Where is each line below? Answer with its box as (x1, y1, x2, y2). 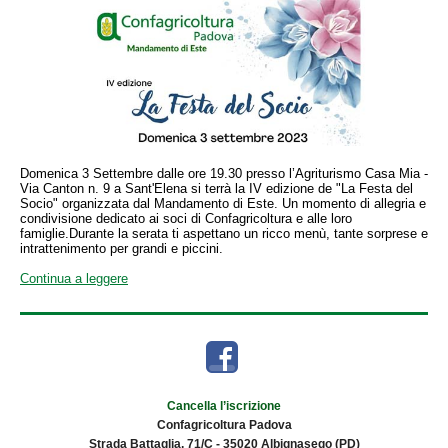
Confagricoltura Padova (156, 418, 292, 432)
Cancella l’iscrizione (167, 399, 281, 413)
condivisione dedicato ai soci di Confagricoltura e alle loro (20, 211, 352, 226)
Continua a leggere (20, 271, 128, 286)
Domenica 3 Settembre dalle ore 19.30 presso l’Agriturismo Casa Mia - (20, 166, 428, 181)
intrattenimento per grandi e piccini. (20, 241, 223, 256)
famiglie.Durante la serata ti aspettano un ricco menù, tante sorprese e (20, 226, 428, 241)
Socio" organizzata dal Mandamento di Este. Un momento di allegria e (20, 196, 426, 211)
